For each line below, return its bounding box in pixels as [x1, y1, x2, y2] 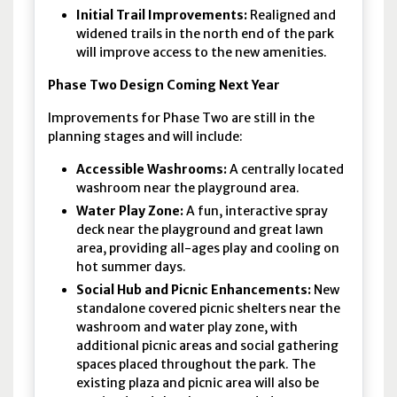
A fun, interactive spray [183, 203, 329, 220]
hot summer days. [76, 259, 187, 276]
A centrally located [227, 161, 345, 178]
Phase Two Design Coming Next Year [48, 77, 281, 94]
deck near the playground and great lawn [76, 222, 324, 238]
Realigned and [250, 7, 337, 24]
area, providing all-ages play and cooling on [76, 240, 340, 257]
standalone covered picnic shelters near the [76, 300, 341, 317]
